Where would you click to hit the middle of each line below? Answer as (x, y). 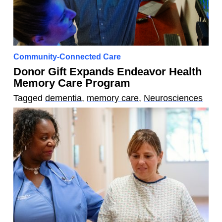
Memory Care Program (72, 83)
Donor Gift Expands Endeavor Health (108, 72)
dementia (63, 98)
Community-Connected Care (67, 57)
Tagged (29, 98)
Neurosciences (173, 98)
